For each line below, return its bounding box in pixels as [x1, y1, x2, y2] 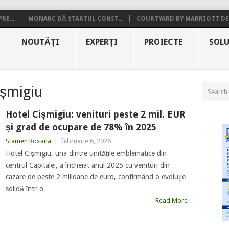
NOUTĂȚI [21, 37, 59, 47]
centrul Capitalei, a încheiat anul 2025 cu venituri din [5, 161, 170, 169]
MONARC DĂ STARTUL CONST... [28, 15, 123, 22]
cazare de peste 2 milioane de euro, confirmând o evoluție [5, 173, 186, 181]
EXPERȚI [86, 37, 118, 47]
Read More [155, 197, 188, 204]
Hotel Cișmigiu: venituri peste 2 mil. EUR [5, 109, 185, 120]
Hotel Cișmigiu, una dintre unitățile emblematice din [5, 149, 167, 157]
